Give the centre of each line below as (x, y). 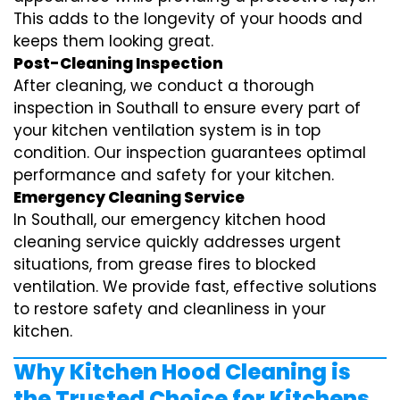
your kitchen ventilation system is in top (167, 131)
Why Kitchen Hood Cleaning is (182, 372)
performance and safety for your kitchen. (174, 175)
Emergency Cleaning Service (129, 198)
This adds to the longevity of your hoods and (188, 19)
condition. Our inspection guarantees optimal (190, 153)
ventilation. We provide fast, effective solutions (195, 287)
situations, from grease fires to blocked (165, 265)
